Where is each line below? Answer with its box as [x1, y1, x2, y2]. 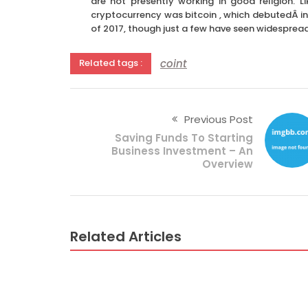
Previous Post [184, 111, 253, 126]
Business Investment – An [111, 143, 253, 158]
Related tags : [79, 56, 142, 70]
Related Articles [70, 227, 181, 247]
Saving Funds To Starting [114, 130, 253, 145]
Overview [201, 156, 253, 171]
